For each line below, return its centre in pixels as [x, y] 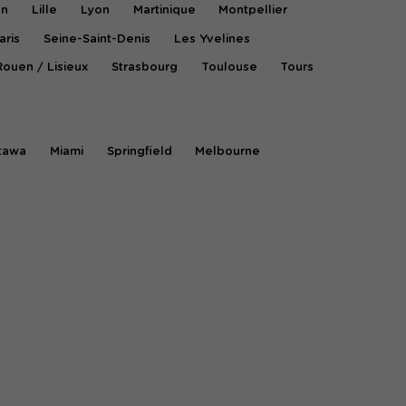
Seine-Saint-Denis [97, 39]
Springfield [139, 151]
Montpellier [253, 11]
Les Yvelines [212, 39]
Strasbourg [144, 68]
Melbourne [228, 151]
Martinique [164, 11]
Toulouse [229, 68]
